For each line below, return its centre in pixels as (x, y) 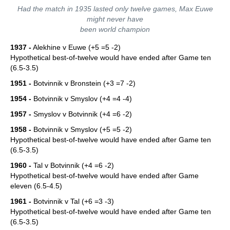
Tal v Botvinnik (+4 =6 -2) (73, 165)
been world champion (115, 29)
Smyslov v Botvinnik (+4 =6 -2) (82, 114)
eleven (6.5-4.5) (36, 186)
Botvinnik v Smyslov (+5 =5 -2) (82, 129)
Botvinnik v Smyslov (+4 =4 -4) (82, 99)
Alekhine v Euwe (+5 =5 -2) (76, 47)
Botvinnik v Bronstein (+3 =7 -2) (83, 83)
